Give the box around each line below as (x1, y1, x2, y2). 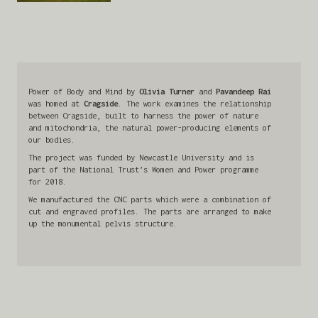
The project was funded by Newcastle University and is (28, 152, 254, 162)
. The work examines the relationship (118, 98, 271, 108)
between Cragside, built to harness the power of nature (28, 110, 258, 120)
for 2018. (28, 176, 67, 186)
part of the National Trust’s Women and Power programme (28, 164, 258, 174)
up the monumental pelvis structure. (28, 218, 177, 228)
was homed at (28, 98, 84, 108)
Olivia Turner (139, 86, 199, 96)
